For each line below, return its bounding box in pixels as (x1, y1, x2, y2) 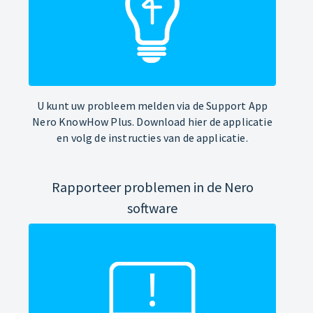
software (127, 198, 177, 217)
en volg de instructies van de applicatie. (57, 130, 248, 145)
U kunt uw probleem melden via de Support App (36, 98, 268, 112)
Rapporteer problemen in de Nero (51, 177, 254, 196)
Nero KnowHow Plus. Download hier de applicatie (32, 114, 272, 129)
